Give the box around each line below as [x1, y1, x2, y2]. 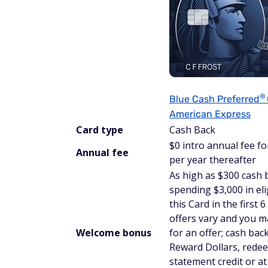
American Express [169, 108, 251, 120]
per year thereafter [169, 153, 256, 166]
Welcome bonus [76, 226, 151, 239]
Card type [76, 123, 123, 136]
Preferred [217, 93, 260, 105]
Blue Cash [169, 93, 217, 105]
